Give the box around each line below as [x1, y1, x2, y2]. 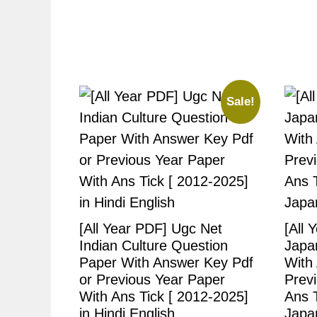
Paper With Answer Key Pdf [79, 255, 253, 271]
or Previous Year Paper [79, 272, 225, 288]
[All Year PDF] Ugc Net [79, 221, 222, 237]
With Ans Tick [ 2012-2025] [79, 289, 248, 305]
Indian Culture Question [79, 238, 228, 254]
